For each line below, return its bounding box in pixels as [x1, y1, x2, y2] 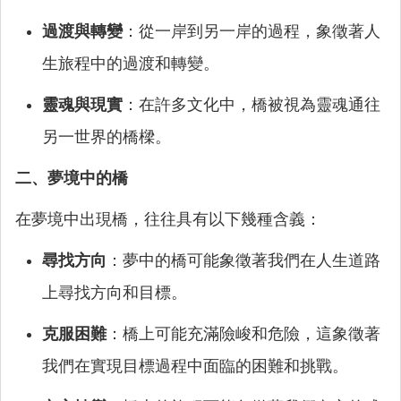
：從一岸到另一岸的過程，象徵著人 [123, 22, 380, 40]
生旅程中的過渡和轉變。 [42, 55, 219, 73]
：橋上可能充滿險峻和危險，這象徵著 [107, 325, 380, 343]
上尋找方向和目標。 [42, 284, 187, 302]
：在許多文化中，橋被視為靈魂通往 [123, 96, 380, 114]
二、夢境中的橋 [15, 169, 128, 187]
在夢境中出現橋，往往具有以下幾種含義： [15, 210, 321, 228]
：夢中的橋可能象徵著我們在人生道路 [107, 252, 380, 269]
